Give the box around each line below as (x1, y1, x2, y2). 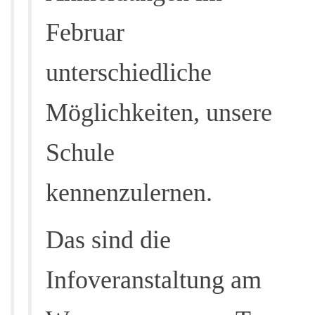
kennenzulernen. (46, 179, 212, 207)
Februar (46, 18, 124, 46)
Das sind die (46, 226, 171, 254)
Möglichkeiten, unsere (46, 98, 272, 127)
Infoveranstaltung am (46, 266, 262, 294)
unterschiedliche (46, 58, 212, 86)
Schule (46, 139, 115, 167)
